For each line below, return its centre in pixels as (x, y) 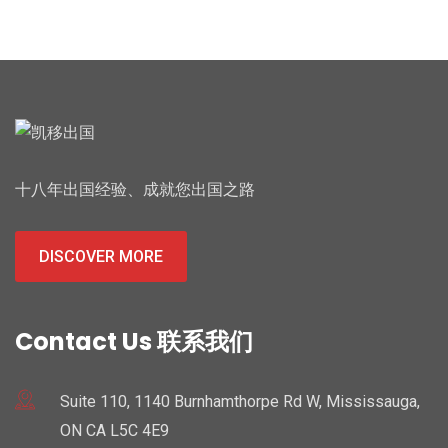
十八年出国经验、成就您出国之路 (135, 190)
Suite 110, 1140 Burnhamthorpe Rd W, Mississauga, (240, 402)
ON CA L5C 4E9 (114, 431)
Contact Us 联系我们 (134, 342)
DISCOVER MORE (101, 257)
